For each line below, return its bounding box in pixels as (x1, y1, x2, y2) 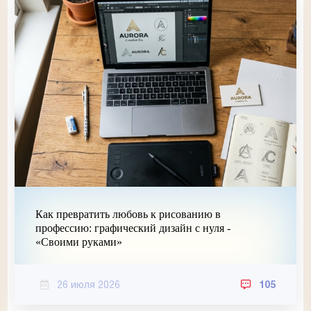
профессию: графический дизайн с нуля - (35, 222, 230, 235)
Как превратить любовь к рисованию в (35, 208, 221, 221)
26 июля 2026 (57, 281, 120, 291)
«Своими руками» (35, 236, 122, 249)
